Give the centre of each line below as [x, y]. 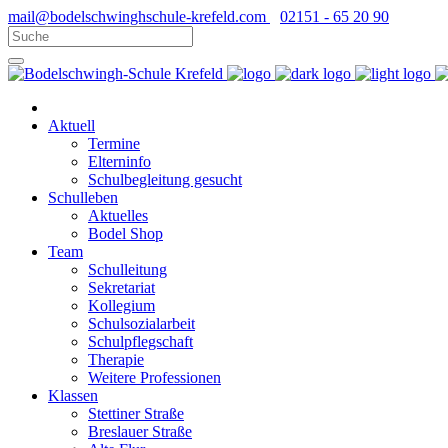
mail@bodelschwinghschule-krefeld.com [137, 16]
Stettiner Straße [136, 413]
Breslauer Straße [140, 431]
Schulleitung [127, 269]
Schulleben [83, 197]
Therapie [116, 359]
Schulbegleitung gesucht [165, 179]
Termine [114, 143]
